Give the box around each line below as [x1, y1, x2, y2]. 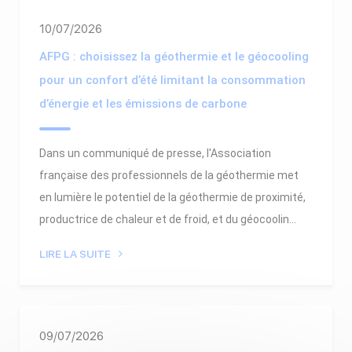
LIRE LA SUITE [39, 247, 111, 260]
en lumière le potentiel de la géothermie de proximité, [39, 190, 306, 203]
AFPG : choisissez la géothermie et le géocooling [39, 49, 309, 64]
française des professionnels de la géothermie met [39, 168, 299, 181]
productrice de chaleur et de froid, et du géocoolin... [39, 212, 296, 225]
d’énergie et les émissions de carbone [39, 96, 247, 111]
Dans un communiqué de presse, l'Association [39, 146, 271, 159]
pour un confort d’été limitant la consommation [39, 72, 306, 87]
